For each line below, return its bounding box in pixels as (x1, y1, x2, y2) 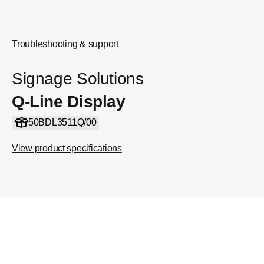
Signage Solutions (12, 70, 144, 88)
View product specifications (12, 143, 122, 153)
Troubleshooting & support (12, 39, 118, 49)
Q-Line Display (12, 93, 126, 111)
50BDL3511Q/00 (28, 117, 97, 127)
